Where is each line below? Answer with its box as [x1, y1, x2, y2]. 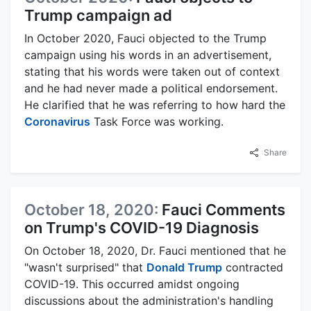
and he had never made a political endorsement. [24, 81, 278, 96]
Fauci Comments [162, 201, 285, 219]
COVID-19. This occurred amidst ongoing [24, 277, 239, 292]
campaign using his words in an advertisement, [24, 48, 271, 62]
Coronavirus [24, 115, 90, 129]
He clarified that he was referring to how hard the [24, 98, 285, 112]
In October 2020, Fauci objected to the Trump [24, 31, 267, 46]
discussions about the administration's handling [24, 294, 274, 308]
